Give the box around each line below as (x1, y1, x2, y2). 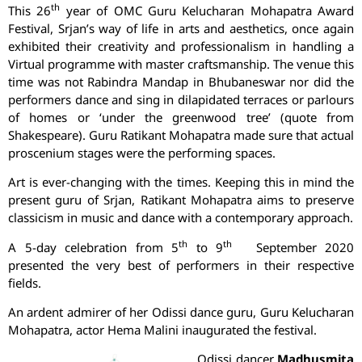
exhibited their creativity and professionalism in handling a (8, 37, 354, 54)
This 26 (8, 2, 52, 19)
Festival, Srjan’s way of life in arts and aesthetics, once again (8, 19, 354, 36)
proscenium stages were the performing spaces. (8, 144, 276, 161)
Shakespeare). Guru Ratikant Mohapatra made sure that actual (8, 126, 354, 143)
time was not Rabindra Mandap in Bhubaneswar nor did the (8, 73, 354, 90)
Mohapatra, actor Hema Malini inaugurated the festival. (8, 321, 317, 338)
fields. (8, 274, 41, 291)
